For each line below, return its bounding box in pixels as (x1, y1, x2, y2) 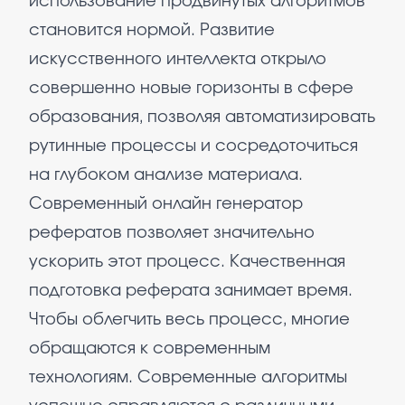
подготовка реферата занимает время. (29, 283, 353, 299)
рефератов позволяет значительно (29, 225, 315, 241)
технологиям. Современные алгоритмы (29, 370, 347, 386)
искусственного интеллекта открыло (29, 52, 326, 68)
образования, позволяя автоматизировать (29, 109, 375, 126)
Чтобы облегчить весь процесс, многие (29, 312, 350, 328)
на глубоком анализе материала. (29, 167, 303, 184)
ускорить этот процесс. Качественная (29, 254, 345, 270)
